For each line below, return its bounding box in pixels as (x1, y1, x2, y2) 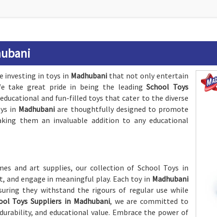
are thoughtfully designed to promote (57, 104, 189, 114)
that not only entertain (107, 71, 189, 80)
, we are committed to (109, 196, 188, 206)
